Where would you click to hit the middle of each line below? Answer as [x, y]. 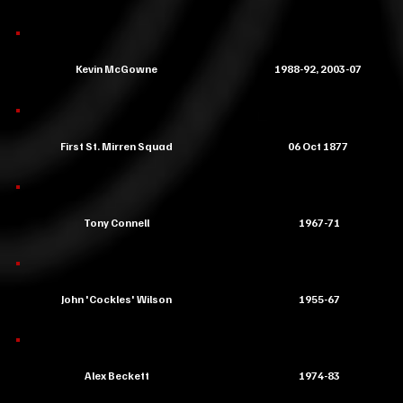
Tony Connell [116, 223]
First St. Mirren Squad [116, 146]
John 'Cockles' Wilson [116, 299]
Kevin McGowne [116, 69]
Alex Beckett [116, 376]
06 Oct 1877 [318, 146]
